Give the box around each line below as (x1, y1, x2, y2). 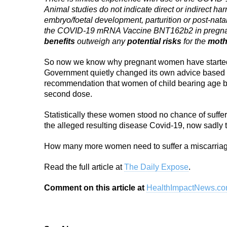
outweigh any (75, 37, 127, 46)
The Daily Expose (124, 163, 188, 171)
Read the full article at (44, 163, 124, 171)
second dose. (44, 90, 92, 98)
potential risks (127, 37, 181, 46)
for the (181, 37, 208, 46)
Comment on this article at (44, 183, 146, 192)
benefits (44, 37, 75, 46)
